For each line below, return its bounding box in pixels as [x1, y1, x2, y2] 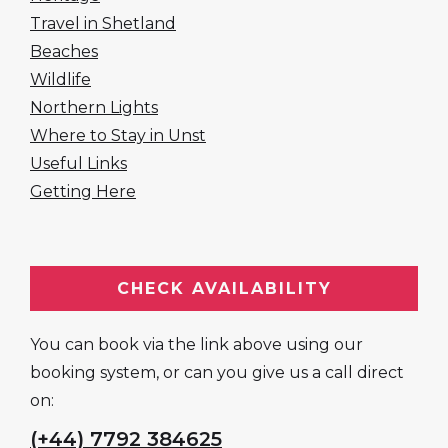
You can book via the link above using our [30, 335, 363, 355]
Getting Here [30, 182, 136, 202]
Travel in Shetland [30, 14, 176, 34]
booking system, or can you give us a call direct [30, 363, 404, 383]
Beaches [30, 42, 98, 62]
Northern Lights [30, 98, 158, 118]
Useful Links [30, 154, 127, 174]
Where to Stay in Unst [30, 126, 206, 146]
